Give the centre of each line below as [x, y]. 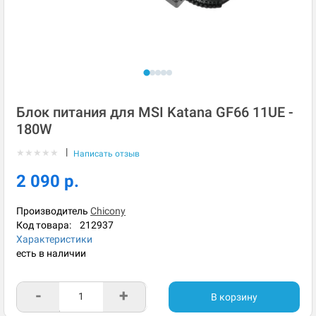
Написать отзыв [107, 154]
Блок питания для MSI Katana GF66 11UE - [155, 112]
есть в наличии [51, 253]
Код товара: [48, 225]
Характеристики [54, 239]
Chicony [108, 211]
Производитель [52, 211]
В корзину [234, 297]
